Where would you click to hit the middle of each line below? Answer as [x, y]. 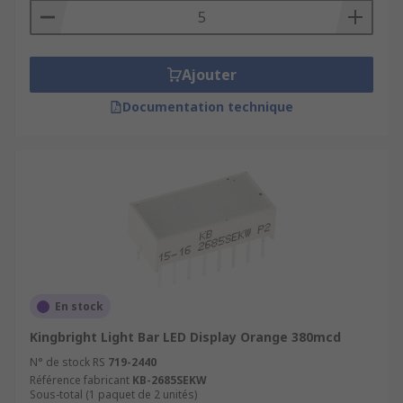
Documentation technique [208, 107]
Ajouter [209, 75]
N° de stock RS [67, 362]
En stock [79, 306]
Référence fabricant [80, 380]
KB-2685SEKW [170, 380]
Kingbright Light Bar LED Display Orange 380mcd [185, 337]
